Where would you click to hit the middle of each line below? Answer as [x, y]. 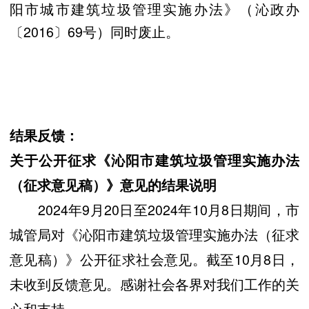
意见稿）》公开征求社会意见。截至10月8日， [154, 259]
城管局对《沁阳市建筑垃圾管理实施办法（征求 [154, 235]
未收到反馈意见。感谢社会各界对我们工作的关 [154, 284]
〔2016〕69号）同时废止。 [94, 31]
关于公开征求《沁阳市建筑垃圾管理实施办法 [154, 160]
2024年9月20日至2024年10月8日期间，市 [154, 210]
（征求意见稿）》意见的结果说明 [113, 185]
